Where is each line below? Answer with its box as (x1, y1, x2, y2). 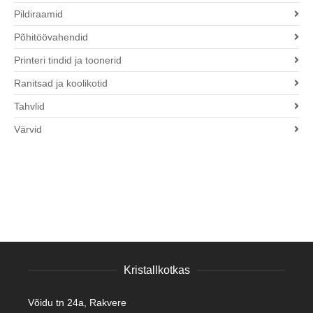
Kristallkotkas (123, 264, 190, 277)
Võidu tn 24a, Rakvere (28, 297, 126, 309)
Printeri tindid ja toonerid (14, 54, 122, 66)
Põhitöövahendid (14, 31, 88, 43)
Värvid (14, 124, 42, 136)
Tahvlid (14, 101, 45, 112)
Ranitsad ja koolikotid (14, 78, 108, 89)
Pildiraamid (14, 8, 63, 20)
